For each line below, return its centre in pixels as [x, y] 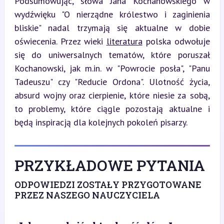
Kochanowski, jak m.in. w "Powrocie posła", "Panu [112, 68]
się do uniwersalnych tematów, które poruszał [112, 54]
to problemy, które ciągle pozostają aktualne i [112, 108]
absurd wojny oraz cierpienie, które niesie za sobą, [112, 95]
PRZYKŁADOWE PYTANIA [109, 165]
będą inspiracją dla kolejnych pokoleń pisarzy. [101, 122]
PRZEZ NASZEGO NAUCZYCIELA [87, 195]
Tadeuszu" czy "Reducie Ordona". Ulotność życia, [112, 81]
